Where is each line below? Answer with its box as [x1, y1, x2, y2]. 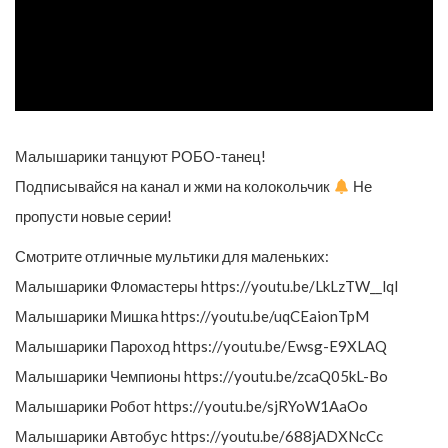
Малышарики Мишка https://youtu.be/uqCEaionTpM [15, 307, 369, 326]
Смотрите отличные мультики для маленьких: [15, 247, 329, 266]
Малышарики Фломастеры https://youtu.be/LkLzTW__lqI [15, 277, 399, 296]
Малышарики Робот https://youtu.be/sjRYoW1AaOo [15, 397, 368, 416]
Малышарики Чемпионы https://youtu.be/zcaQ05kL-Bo [15, 367, 388, 386]
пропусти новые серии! [15, 207, 172, 226]
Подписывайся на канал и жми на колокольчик [15, 177, 333, 196]
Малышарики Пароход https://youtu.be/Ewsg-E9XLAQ [15, 337, 387, 356]
